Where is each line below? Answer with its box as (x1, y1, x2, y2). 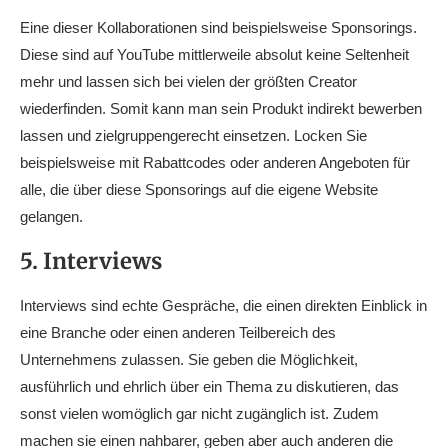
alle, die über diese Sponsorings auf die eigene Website (20, 181, 378, 199)
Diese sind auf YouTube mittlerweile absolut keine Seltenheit (20, 46, 409, 64)
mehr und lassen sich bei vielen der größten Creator (20, 73, 357, 91)
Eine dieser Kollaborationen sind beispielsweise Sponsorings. (20, 19, 417, 37)
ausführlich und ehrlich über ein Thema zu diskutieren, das (20, 378, 399, 396)
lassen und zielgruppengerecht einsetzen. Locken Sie (20, 127, 367, 145)
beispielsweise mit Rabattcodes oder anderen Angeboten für (20, 154, 410, 172)
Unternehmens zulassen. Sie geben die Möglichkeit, (20, 351, 358, 369)
